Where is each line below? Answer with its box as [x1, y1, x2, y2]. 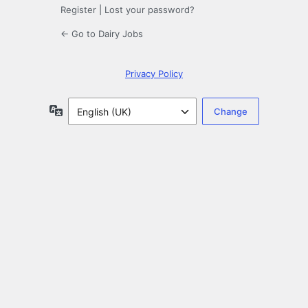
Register [60, 4, 96, 16]
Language [62, 104, 108, 116]
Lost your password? [104, 4, 195, 16]
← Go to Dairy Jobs [60, 28, 143, 40]
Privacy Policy [125, 68, 183, 80]
